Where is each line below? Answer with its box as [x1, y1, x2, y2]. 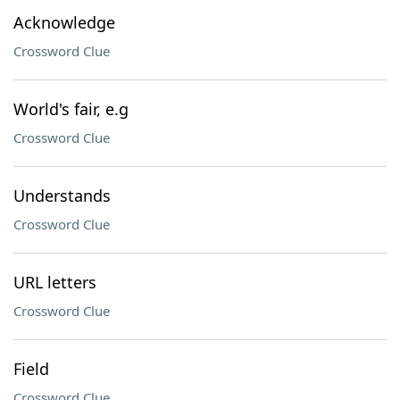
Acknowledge [13, 12, 115, 33]
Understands [13, 185, 111, 206]
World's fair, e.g [13, 98, 129, 120]
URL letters [13, 271, 96, 293]
